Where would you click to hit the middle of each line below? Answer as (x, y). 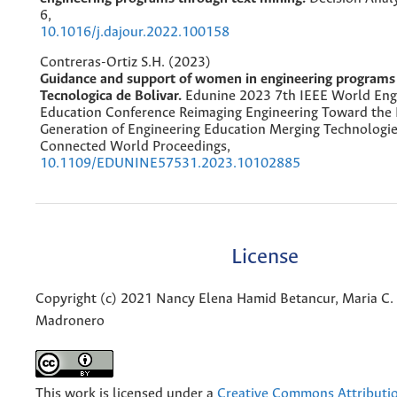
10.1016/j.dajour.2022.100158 (135, 32)
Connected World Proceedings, (135, 146)
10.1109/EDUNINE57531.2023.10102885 (170, 163)
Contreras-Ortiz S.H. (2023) (125, 62)
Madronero (70, 322)
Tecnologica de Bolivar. (113, 96)
